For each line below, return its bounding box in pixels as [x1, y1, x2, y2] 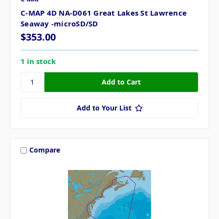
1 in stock [21, 56, 56, 66]
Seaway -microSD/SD [21, 18, 98, 28]
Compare [29, 145, 60, 155]
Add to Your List [76, 103, 131, 112]
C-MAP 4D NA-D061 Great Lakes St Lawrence [21, 7, 187, 18]
